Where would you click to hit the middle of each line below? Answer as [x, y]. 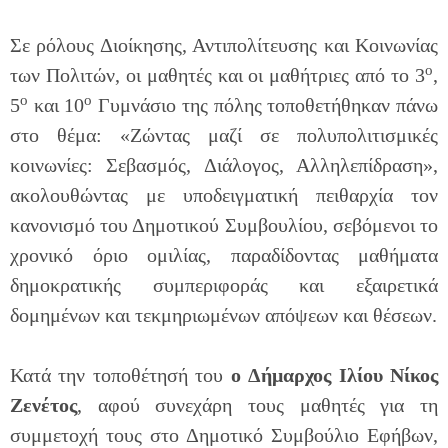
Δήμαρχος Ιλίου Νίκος [343, 375]
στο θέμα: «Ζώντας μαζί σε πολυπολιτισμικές [224, 135]
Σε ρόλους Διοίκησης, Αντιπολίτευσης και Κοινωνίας [224, 45]
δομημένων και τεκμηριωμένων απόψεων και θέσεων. [223, 315]
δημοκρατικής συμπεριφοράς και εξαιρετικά [224, 285]
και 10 [56, 105]
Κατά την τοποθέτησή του [120, 375]
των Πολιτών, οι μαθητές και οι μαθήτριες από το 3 [217, 75]
